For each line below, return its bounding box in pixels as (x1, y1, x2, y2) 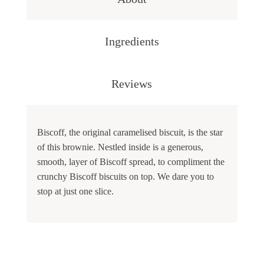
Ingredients (104, 35, 159, 48)
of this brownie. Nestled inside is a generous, (37, 141, 203, 152)
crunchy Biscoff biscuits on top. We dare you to (37, 171, 214, 181)
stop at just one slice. (37, 186, 114, 196)
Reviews (111, 77, 153, 90)
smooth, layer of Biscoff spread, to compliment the (37, 156, 225, 167)
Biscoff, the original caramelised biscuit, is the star (37, 127, 223, 137)
